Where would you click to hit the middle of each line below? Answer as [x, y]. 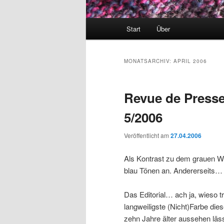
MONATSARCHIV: [149, 61]
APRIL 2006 [190, 61]
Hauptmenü [105, 24]
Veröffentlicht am [147, 135]
